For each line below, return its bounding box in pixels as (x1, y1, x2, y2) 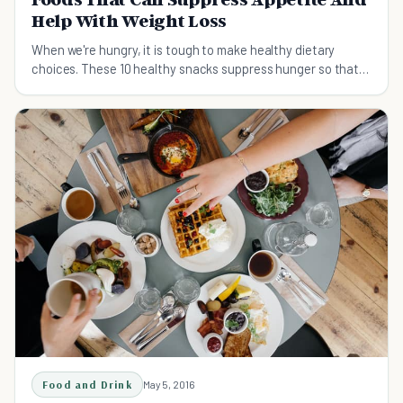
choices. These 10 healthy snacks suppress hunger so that (31, 60, 360, 77)
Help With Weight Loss (31, 10, 228, 32)
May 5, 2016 (142, 378, 195, 391)
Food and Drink (42, 378, 132, 392)
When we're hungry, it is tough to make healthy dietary (31, 41, 336, 58)
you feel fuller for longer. (31, 79, 167, 96)
